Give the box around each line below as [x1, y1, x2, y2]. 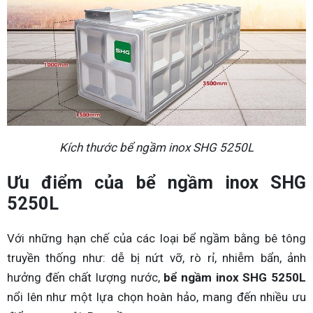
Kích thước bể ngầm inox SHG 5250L [59, 140, 254, 154]
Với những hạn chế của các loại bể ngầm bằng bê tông [7, 231, 306, 246]
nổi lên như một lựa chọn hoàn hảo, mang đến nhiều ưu [7, 290, 306, 305]
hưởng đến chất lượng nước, [7, 270, 164, 285]
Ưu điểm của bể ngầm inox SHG [7, 171, 306, 193]
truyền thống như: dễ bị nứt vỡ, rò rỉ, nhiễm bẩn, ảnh [7, 251, 306, 265]
